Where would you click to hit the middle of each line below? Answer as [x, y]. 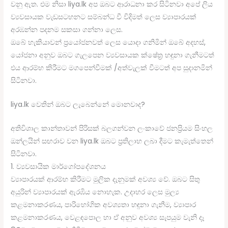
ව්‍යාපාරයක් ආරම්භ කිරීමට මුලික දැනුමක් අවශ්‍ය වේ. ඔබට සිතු [106, 179]
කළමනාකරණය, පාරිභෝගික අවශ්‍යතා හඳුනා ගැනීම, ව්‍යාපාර [104, 205]
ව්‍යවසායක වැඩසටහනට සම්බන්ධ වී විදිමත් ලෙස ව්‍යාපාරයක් [104, 17]
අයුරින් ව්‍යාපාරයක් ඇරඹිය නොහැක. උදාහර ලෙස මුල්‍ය [95, 192]
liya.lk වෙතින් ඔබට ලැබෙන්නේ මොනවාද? [78, 104]
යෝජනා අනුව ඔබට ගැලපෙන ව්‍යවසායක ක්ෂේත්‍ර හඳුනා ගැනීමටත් [113, 55]
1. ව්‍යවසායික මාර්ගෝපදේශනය [59, 166]
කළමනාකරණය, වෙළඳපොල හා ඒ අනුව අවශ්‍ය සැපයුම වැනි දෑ [108, 217]
